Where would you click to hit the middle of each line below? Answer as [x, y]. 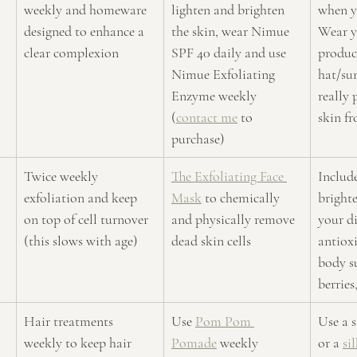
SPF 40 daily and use [230, 52]
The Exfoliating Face [229, 176]
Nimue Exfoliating [225, 74]
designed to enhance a [86, 31]
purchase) [198, 138]
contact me [207, 117]
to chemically [242, 197]
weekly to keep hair [79, 342]
